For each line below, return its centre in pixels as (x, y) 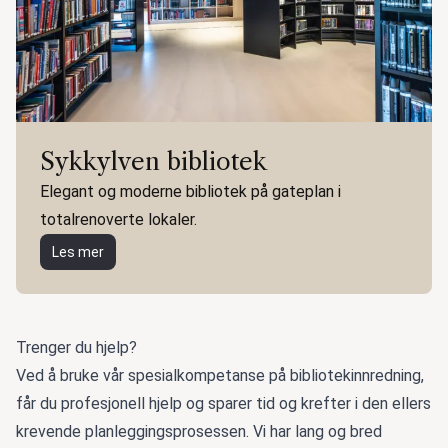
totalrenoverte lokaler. (118, 220)
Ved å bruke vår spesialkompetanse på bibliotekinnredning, (220, 376)
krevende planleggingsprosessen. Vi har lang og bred (199, 432)
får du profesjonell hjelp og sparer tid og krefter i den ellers (223, 404)
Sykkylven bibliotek (153, 162)
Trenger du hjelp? (76, 348)
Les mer (78, 252)
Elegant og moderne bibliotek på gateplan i (190, 192)
